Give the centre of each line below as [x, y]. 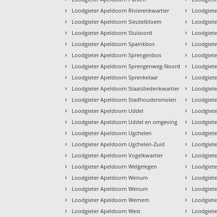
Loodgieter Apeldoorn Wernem [111, 200]
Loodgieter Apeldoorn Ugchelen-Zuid [118, 144]
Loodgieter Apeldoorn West [106, 211]
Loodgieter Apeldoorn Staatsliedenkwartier [126, 88]
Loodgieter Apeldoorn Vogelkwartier [117, 155]
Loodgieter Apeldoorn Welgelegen [115, 166]
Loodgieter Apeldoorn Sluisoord [112, 32]
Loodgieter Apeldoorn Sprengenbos [117, 55]
